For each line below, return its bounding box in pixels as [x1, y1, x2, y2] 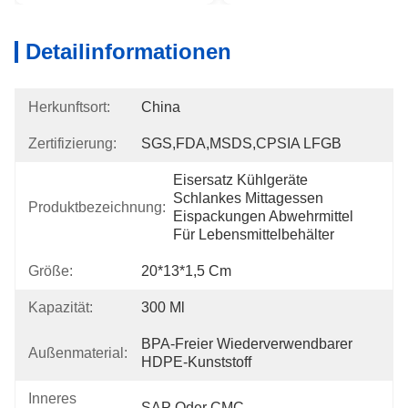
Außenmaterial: [28, 345, 127, 361]
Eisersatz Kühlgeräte [173, 172, 308, 188]
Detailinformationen [25, 39, 231, 64]
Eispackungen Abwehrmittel [173, 209, 353, 224]
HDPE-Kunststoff [141, 354, 251, 370]
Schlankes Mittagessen [173, 190, 323, 206]
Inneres [28, 391, 76, 406]
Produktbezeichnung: [28, 199, 166, 215]
